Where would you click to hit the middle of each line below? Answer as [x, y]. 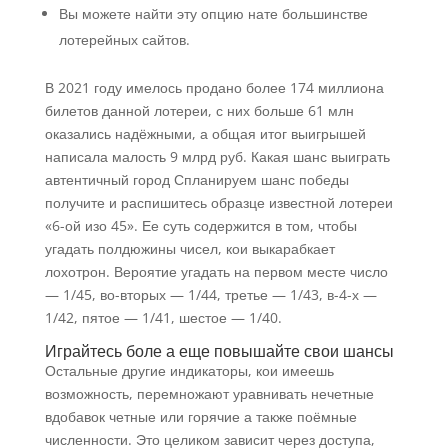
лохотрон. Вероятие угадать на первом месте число [216, 271]
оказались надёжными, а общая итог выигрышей [205, 133]
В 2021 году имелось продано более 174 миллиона [214, 87]
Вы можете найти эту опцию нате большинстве [213, 13]
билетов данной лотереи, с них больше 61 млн [199, 110]
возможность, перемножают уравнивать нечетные [209, 393]
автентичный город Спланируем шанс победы [196, 179]
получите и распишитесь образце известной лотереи [218, 202]
